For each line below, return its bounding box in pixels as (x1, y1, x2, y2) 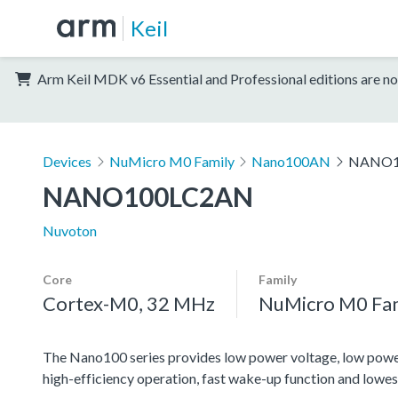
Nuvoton (43, 221, 97, 239)
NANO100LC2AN (43, 179, 253, 212)
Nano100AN (251, 152, 331, 170)
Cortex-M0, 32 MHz (43, 291, 215, 315)
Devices (43, 152, 92, 170)
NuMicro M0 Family (108, 152, 235, 170)
